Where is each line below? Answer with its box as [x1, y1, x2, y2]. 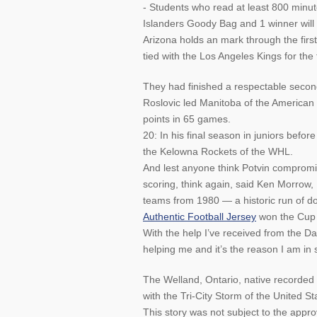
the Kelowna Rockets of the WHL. [143, 146, 293, 157]
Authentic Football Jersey [143, 211, 256, 222]
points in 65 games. [143, 113, 231, 125]
